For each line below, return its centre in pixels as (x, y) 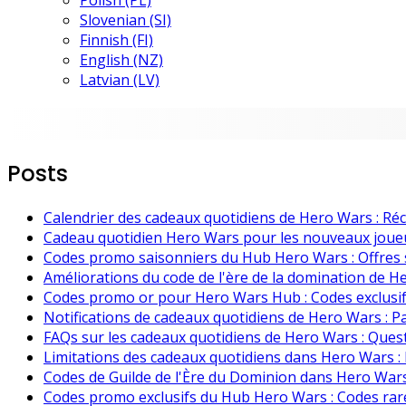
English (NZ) (121, 60)
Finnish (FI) (116, 40)
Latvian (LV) (120, 80)
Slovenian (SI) (126, 20)
